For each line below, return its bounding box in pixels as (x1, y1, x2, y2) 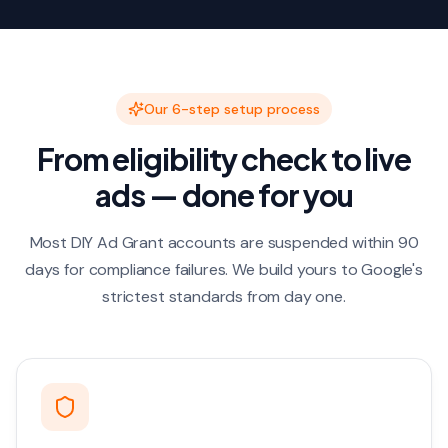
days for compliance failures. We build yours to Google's (24, 259, 424, 280)
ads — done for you (95, 176, 353, 214)
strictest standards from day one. (102, 286, 346, 307)
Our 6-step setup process (144, 100, 320, 118)
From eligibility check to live (36, 140, 412, 178)
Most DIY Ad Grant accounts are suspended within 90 (29, 232, 419, 253)
